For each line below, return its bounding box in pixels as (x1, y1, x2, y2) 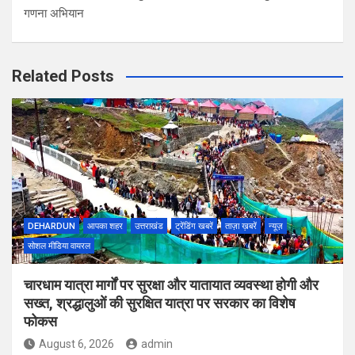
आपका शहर (87, 221, 123, 232)
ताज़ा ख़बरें (225, 221, 257, 232)
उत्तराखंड (135, 221, 163, 232)
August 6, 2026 (39, 338, 114, 351)
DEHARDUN (28, 221, 75, 232)
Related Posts (12, 67, 114, 86)
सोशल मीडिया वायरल (28, 241, 90, 252)
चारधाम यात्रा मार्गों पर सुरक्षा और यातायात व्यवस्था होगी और (24, 277, 319, 294)
